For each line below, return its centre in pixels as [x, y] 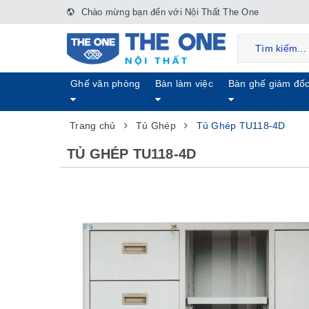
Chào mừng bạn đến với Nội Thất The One [168, 12]
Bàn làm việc [184, 83]
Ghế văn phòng [106, 83]
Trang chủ [93, 126]
